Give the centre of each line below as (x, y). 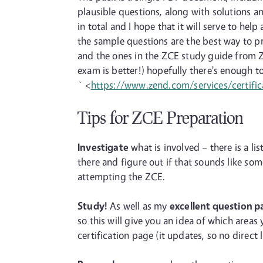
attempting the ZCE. (122, 176)
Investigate (103, 147)
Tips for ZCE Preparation (160, 117)
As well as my (139, 206)
